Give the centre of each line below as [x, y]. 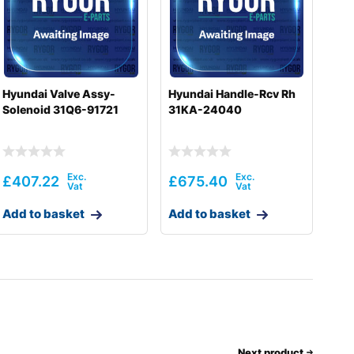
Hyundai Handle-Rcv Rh [232, 94]
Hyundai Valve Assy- [59, 94]
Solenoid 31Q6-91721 [61, 110]
